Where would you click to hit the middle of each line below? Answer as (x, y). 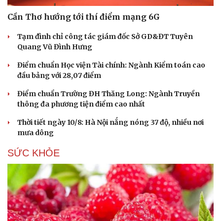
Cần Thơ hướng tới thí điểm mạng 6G (84, 17)
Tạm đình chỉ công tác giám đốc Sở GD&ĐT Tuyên (105, 37)
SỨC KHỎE (34, 153)
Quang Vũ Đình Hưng (55, 47)
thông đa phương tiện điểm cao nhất (81, 104)
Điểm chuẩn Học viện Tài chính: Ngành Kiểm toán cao (111, 65)
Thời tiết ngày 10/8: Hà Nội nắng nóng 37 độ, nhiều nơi (110, 123)
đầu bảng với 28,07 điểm (59, 76)
